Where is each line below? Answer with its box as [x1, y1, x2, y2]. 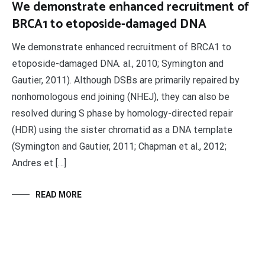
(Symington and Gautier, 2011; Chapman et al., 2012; [12, 141, 227, 152]
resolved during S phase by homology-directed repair [12, 108, 233, 119]
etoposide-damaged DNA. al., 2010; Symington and [12, 58, 224, 69]
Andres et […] [12, 157, 66, 169]
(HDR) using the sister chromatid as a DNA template [12, 124, 232, 135]
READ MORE [35, 190, 82, 199]
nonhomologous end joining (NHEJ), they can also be [12, 91, 230, 102]
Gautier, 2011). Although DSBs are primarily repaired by [12, 75, 240, 86]
